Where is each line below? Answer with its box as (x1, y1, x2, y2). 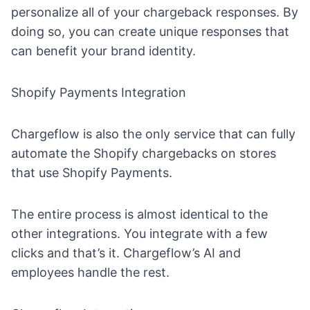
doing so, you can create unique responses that (11, 24, 289, 39)
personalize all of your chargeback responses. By (11, 5, 298, 20)
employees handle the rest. (11, 265, 170, 280)
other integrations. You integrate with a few (11, 226, 268, 241)
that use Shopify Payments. (11, 165, 176, 181)
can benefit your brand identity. (11, 44, 196, 59)
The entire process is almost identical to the (11, 207, 268, 222)
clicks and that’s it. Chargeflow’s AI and (11, 246, 241, 261)
